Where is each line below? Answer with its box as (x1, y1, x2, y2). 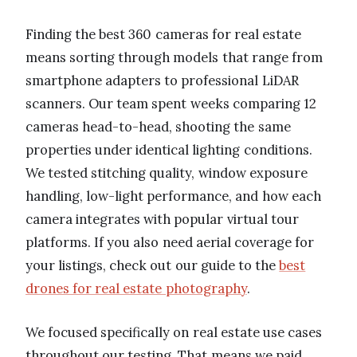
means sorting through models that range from (25, 48, 323, 66)
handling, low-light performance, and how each (25, 186, 321, 205)
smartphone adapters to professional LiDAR (25, 71, 299, 89)
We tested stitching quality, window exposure (25, 163, 308, 182)
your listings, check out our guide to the (25, 256, 280, 274)
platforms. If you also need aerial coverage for (25, 233, 315, 251)
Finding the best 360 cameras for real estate (25, 25, 302, 43)
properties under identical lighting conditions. (25, 140, 312, 159)
